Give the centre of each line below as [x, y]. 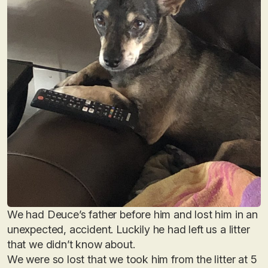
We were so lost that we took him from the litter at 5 [132, 259]
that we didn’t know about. [71, 244]
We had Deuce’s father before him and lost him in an [133, 214]
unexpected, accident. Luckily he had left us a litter [129, 229]
